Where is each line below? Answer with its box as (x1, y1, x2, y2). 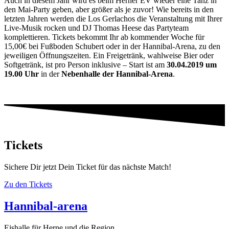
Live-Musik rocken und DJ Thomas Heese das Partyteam (4, 24, 189, 32)
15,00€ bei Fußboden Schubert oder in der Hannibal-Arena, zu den (4, 42, 220, 51)
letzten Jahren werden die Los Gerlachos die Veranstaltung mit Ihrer (4, 14, 222, 23)
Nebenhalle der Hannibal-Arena (61, 70, 173, 78)
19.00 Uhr (4, 70, 39, 78)
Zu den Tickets (4, 180, 52, 189)
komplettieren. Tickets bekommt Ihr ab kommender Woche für (4, 33, 204, 41)
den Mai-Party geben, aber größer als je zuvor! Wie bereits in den (4, 5, 214, 14)
